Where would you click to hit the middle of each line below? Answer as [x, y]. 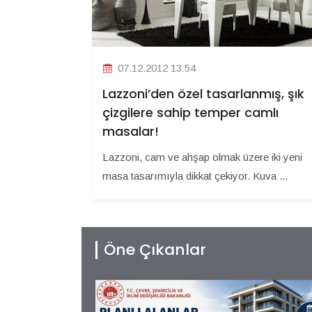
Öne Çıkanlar [155, 249]
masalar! [131, 131]
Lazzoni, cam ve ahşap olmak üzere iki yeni [202, 157]
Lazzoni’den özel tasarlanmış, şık [203, 93]
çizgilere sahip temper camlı [190, 112]
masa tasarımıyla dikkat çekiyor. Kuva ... [195, 175]
